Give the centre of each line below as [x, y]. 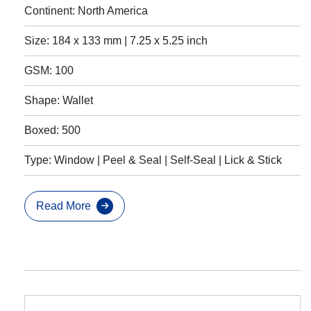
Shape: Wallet [59, 101]
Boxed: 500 [52, 131]
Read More [64, 206]
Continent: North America [86, 11]
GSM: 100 [49, 71]
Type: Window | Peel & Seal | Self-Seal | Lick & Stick [153, 160]
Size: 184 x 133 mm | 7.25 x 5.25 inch [116, 41]
